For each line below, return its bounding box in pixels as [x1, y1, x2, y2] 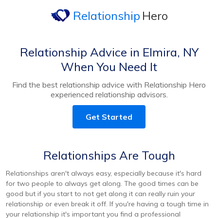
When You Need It [61, 59, 157, 74]
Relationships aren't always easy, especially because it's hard [6, 169, 201, 178]
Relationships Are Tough [43, 148, 175, 163]
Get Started [86, 112, 132, 122]
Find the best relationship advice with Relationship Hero [12, 80, 206, 90]
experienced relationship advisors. [50, 90, 168, 99]
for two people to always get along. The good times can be [6, 179, 199, 188]
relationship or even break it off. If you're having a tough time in [6, 200, 209, 208]
